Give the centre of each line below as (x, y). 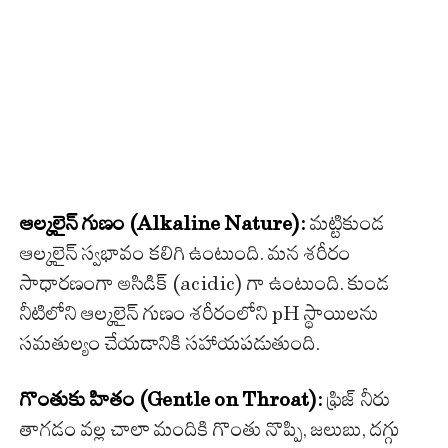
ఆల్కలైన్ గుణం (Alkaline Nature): (163, 223)
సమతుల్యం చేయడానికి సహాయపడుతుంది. (170, 343)
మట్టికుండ (345, 223)
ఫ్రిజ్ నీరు (356, 399)
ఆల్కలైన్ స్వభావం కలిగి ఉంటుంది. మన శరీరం (185, 253)
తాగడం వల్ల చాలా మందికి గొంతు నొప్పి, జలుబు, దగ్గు (210, 429)
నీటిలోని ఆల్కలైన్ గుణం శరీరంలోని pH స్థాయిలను (199, 313)
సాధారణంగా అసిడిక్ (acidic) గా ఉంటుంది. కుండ (205, 283)
